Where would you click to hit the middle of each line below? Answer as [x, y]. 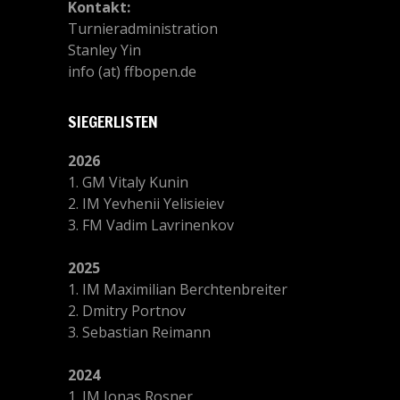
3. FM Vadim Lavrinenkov [151, 225]
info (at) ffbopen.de [132, 71]
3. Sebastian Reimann [139, 332]
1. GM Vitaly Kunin [128, 182]
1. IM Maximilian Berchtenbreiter [178, 289]
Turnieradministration [143, 29]
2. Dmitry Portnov [127, 311]
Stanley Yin [104, 50]
